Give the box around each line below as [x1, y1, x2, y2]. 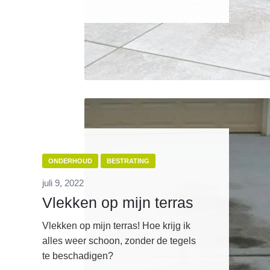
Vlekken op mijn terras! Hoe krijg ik [42, 221, 190, 231]
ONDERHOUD [48, 157, 92, 165]
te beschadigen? [42, 251, 113, 262]
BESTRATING [107, 157, 149, 165]
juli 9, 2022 [42, 178, 84, 189]
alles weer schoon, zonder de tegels [42, 236, 196, 246]
